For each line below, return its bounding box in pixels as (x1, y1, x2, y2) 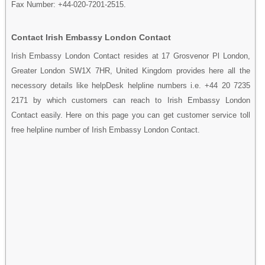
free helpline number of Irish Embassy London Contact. (11, 125, 200, 134)
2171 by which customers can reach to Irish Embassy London (11, 95, 250, 105)
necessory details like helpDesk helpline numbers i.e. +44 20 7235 (11, 80, 250, 90)
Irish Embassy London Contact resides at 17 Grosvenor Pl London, (11, 51, 250, 60)
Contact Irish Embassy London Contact (11, 32, 171, 42)
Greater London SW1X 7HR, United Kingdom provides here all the (11, 66, 250, 75)
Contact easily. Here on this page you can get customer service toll (11, 110, 250, 119)
